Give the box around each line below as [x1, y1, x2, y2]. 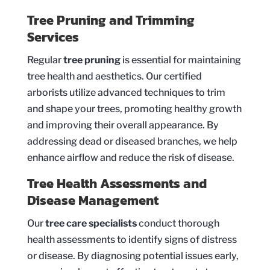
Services [27, 27, 79, 47]
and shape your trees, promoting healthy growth [27, 102, 242, 115]
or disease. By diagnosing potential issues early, [27, 250, 239, 262]
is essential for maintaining [120, 54, 241, 66]
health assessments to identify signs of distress [27, 233, 237, 245]
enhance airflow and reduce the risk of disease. [27, 151, 234, 163]
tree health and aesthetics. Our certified [27, 70, 202, 82]
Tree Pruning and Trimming [27, 10, 195, 30]
